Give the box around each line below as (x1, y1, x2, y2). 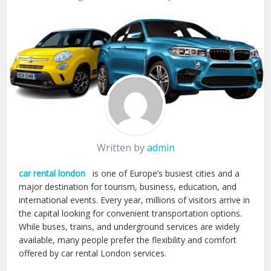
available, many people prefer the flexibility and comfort (19, 234, 237, 246)
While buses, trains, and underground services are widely (19, 221, 240, 232)
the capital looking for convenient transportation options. (19, 207, 243, 219)
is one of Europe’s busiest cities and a (88, 168, 240, 179)
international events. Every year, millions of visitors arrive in (19, 194, 250, 206)
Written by (96, 141, 147, 154)
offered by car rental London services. (19, 247, 167, 259)
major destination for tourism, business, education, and (19, 181, 237, 192)
